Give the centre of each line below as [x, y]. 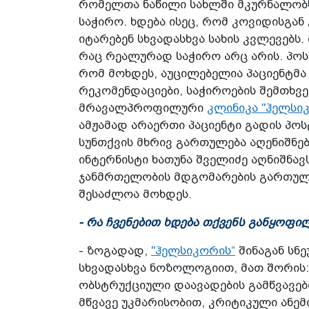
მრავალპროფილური [143, 108]
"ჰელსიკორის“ [193, 250]
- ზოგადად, [115, 250]
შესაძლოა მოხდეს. [135, 194]
